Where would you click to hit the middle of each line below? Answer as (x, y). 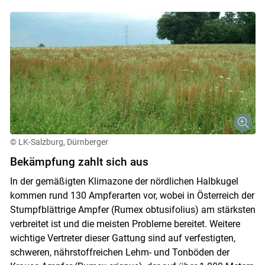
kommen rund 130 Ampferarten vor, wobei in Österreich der (132, 196)
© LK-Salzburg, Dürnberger (59, 142)
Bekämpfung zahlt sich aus (79, 162)
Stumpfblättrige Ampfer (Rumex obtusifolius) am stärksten (132, 210)
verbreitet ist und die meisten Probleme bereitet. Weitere (125, 224)
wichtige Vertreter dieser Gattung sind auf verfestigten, (122, 238)
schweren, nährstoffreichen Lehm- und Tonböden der (119, 253)
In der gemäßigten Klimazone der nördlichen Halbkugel (124, 182)
